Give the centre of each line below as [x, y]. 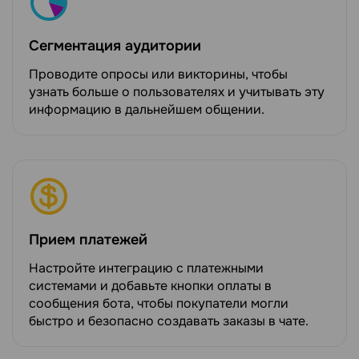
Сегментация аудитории [115, 46]
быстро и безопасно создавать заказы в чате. [169, 321]
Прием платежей [88, 239]
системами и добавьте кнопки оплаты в [150, 285]
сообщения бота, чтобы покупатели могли [159, 303]
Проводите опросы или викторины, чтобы [158, 74]
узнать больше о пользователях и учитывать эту [177, 91]
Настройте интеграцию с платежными [146, 268]
